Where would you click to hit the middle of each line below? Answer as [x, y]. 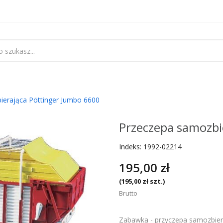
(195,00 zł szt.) [142, 181]
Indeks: [130, 147]
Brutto [128, 193]
